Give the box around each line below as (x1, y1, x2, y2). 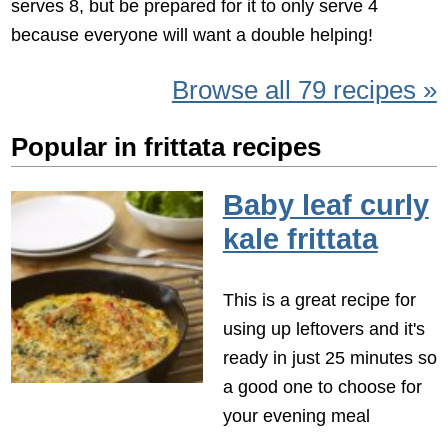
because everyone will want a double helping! (11, 23, 374, 45)
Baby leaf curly (222, 189, 429, 222)
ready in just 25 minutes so (222, 347, 437, 369)
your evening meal (222, 405, 370, 427)
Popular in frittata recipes (11, 133, 322, 162)
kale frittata (222, 223, 378, 256)
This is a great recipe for (222, 289, 416, 311)
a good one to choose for (222, 376, 422, 398)
